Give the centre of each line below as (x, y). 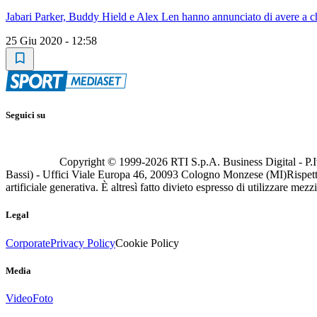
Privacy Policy (83, 243)
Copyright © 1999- (102, 162)
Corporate (28, 243)
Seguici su (25, 115)
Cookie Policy (147, 243)
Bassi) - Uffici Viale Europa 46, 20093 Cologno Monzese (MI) (146, 175)
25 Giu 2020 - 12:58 (51, 40)
